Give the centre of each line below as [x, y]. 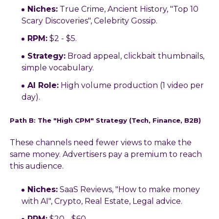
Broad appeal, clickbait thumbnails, [135, 56]
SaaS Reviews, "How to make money [129, 189]
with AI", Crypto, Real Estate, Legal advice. [102, 201]
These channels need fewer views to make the [101, 142]
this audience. [37, 166]
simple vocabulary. [58, 68]
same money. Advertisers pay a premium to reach [106, 154]
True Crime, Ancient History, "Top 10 [128, 9]
